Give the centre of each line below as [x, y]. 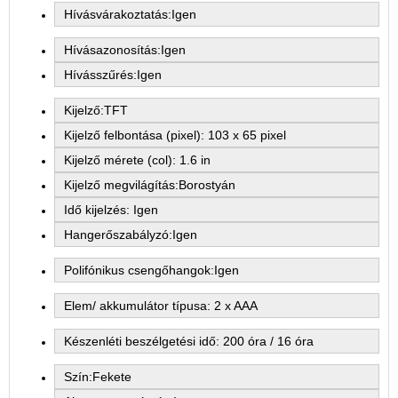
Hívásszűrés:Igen [113, 75]
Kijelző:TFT [96, 110]
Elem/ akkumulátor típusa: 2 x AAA [161, 306]
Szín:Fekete [98, 377]
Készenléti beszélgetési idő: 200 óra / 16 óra [189, 341]
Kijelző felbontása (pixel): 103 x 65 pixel [175, 135]
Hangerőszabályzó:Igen [131, 235]
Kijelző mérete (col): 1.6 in [137, 160]
